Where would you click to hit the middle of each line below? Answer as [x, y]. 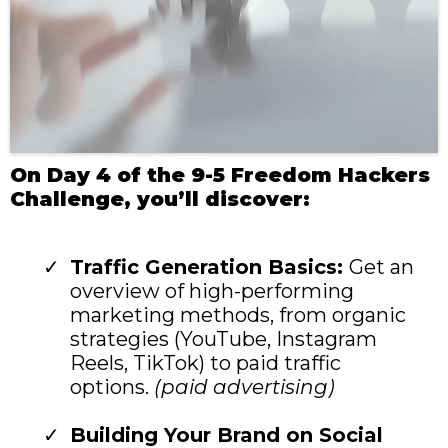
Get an [381, 266]
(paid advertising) [244, 386]
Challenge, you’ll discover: [160, 198]
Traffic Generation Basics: [209, 266]
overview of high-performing [212, 290]
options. [112, 386]
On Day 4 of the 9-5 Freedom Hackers [220, 174]
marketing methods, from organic [238, 314]
